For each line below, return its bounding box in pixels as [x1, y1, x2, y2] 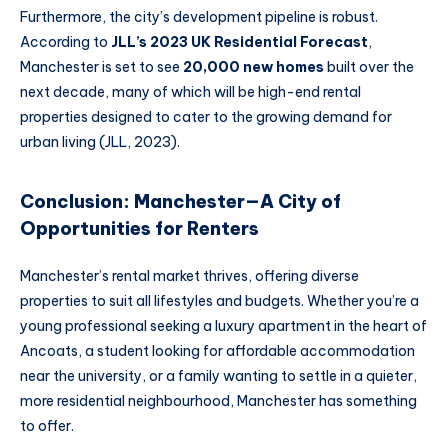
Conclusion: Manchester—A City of [20, 190, 341, 214]
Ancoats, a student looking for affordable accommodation [20, 342, 415, 361]
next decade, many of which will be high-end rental [20, 82, 361, 101]
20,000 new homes [183, 57, 324, 76]
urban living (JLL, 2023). [20, 132, 180, 151]
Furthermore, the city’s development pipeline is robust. [20, 7, 378, 26]
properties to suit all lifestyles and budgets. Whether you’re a [20, 292, 419, 311]
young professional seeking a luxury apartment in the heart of [20, 317, 427, 336]
